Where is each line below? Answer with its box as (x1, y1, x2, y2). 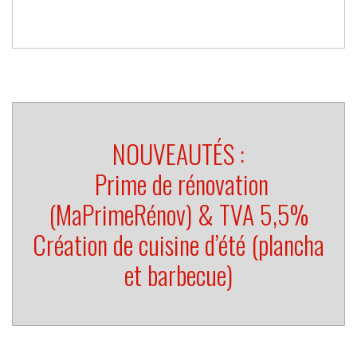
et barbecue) (124, 256, 233, 294)
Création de (33, 226, 139, 264)
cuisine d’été (139, 226, 245, 264)
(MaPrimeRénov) (49, 195, 192, 233)
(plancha (245, 226, 324, 264)
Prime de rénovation (94, 165, 269, 203)
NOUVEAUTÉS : (112, 135, 245, 173)
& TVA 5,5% (192, 195, 308, 233)
